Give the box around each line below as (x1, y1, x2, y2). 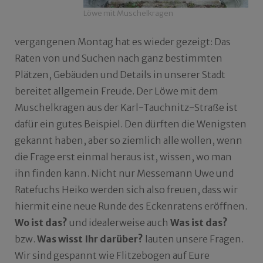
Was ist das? (170, 217, 228, 229)
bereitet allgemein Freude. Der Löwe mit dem (15, 85, 218, 97)
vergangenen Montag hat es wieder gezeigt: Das (15, 36, 231, 48)
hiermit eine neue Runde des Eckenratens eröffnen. (15, 200, 247, 213)
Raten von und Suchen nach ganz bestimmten (15, 52, 222, 65)
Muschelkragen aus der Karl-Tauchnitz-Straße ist (15, 102, 238, 114)
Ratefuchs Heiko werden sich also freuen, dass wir (15, 184, 238, 196)
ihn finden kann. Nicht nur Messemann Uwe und (15, 167, 234, 180)
